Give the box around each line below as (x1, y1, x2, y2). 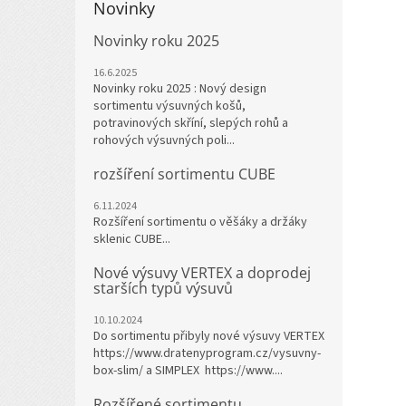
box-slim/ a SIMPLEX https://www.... (93, 361, 283, 380)
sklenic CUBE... (93, 229, 170, 248)
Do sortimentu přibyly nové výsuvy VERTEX (93, 326, 324, 345)
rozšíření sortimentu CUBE (93, 163, 275, 184)
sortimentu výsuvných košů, (93, 96, 246, 115)
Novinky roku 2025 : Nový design (93, 79, 266, 98)
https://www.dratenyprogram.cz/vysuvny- (93, 343, 321, 362)
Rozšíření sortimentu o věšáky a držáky (93, 212, 307, 231)
